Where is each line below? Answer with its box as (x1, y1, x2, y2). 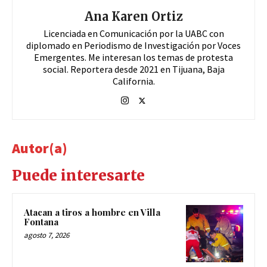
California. (112, 74, 155, 87)
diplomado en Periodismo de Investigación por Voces (26, 39, 241, 51)
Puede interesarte (12, 166, 145, 185)
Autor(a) (12, 138, 67, 157)
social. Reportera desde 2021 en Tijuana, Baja (42, 63, 225, 75)
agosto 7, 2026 (24, 229, 69, 240)
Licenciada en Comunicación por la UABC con (43, 27, 224, 39)
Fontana (24, 215, 58, 228)
